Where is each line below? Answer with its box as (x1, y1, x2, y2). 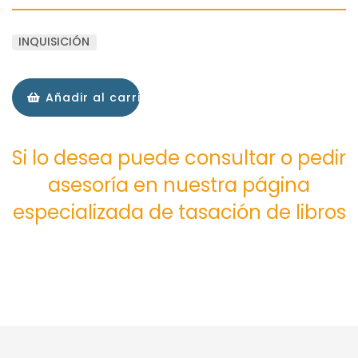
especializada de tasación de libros (12, 199, 346, 226)
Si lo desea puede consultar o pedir (12, 145, 346, 172)
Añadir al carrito (41, 89, 155, 106)
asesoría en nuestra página (48, 172, 310, 199)
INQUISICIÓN (18, 34, 90, 50)
